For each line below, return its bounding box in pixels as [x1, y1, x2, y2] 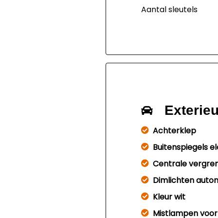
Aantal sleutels [141, 4, 198, 15]
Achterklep [152, 125, 196, 136]
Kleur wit [152, 191, 185, 202]
